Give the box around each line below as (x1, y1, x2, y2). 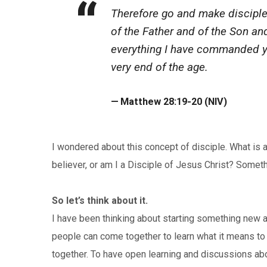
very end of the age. (111, 60, 208, 74)
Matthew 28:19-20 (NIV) (120, 96, 227, 107)
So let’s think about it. (52, 195, 148, 206)
